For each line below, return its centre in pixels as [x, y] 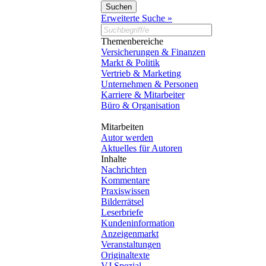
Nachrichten [124, 169]
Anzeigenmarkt [130, 233]
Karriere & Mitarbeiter [143, 94]
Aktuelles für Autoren [142, 148]
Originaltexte [125, 255]
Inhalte [114, 159]
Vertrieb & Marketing [141, 73]
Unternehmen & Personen [150, 84]
